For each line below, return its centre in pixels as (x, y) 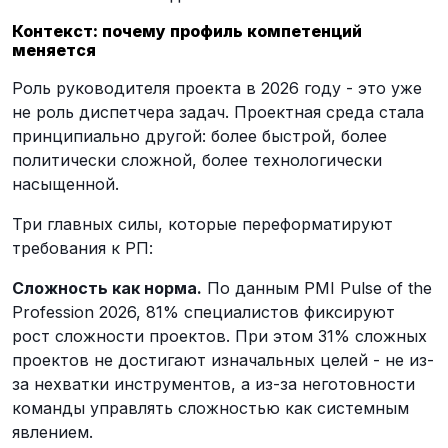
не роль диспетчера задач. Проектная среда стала (218, 112)
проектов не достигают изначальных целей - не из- (223, 360)
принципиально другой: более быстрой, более (199, 136)
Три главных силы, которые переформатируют (202, 224)
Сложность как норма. (107, 288)
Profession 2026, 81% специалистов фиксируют (203, 312)
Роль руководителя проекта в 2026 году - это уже (217, 88)
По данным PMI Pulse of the (317, 288)
